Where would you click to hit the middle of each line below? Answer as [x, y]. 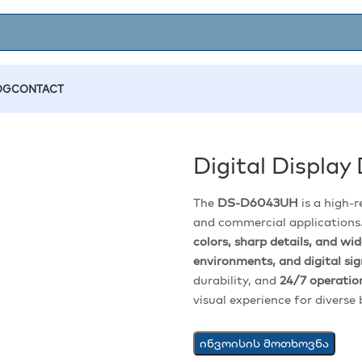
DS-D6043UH [257, 202]
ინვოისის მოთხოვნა [264, 343]
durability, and [236, 280]
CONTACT [38, 89]
